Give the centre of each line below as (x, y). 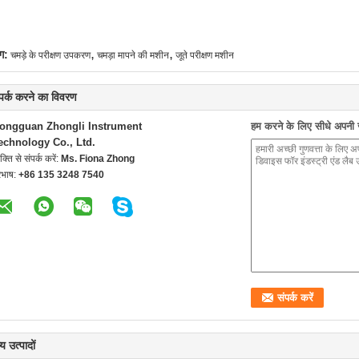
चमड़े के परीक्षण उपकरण (50, 55)
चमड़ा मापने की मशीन (133, 55)
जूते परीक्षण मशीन (205, 55)
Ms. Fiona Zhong (98, 159)
